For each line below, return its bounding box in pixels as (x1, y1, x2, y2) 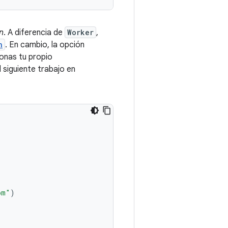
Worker (67, 27, 94, 37)
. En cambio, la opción (5, 40, 84, 50)
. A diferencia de (4, 27, 65, 38)
